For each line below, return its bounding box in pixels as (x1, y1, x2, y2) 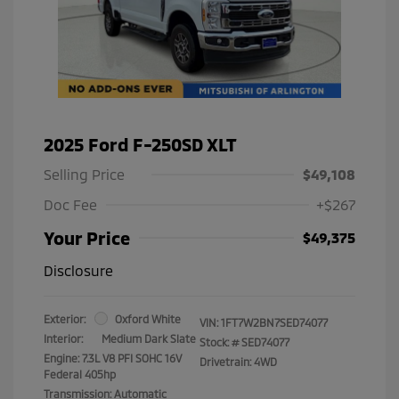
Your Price (44, 226, 130, 248)
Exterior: (44, 312, 85, 325)
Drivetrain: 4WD (199, 354, 277, 368)
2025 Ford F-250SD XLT (44, 133, 237, 155)
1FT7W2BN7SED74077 (221, 315, 328, 329)
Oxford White (115, 312, 181, 325)
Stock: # (199, 335, 239, 348)
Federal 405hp (44, 367, 116, 380)
